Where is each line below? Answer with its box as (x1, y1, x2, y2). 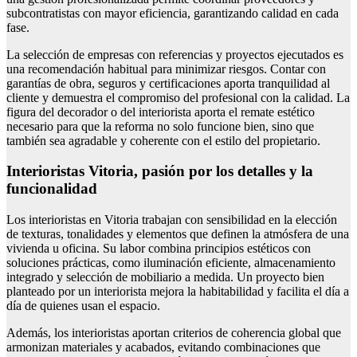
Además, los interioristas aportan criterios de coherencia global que (6, 326, 341, 340)
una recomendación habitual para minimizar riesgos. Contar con (6, 61, 326, 76)
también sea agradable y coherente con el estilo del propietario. (6, 133, 320, 147)
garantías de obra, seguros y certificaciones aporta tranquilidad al (6, 76, 330, 90)
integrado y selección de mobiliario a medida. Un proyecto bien (6, 270, 324, 284)
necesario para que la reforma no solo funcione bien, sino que (6, 119, 314, 133)
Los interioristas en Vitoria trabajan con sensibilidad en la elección (6, 213, 337, 227)
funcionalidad (6, 180, 97, 198)
